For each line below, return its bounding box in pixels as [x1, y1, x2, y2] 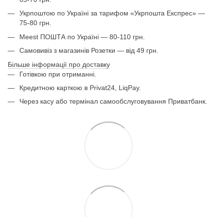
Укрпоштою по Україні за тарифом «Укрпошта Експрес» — [19, 9, 205, 17]
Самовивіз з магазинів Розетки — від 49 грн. [19, 46, 158, 55]
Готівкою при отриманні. [19, 70, 96, 78]
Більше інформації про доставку [8, 60, 110, 68]
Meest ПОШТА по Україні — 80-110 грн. [19, 32, 145, 41]
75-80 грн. [19, 19, 51, 27]
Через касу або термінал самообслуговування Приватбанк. [19, 97, 207, 106]
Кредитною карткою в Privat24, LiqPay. [19, 83, 141, 92]
